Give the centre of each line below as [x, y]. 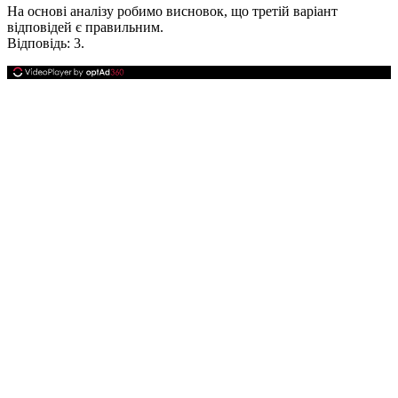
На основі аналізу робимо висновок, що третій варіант [172, 12]
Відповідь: [39, 44]
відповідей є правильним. [85, 28]
